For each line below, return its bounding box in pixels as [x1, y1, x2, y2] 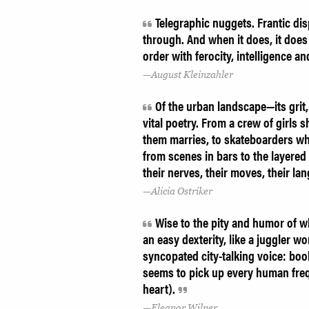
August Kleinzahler [151, 69, 233, 81]
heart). [143, 279, 178, 298]
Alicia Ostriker [151, 185, 212, 197]
